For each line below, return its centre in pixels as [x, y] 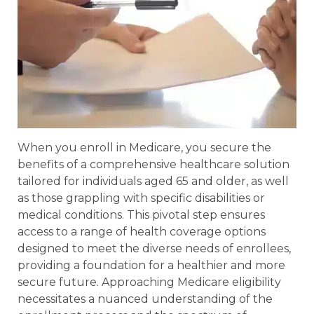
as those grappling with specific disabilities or [141, 198]
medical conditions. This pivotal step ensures [141, 214]
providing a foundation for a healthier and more [151, 265]
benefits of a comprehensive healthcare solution [153, 164]
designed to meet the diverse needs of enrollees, [154, 248]
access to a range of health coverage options [142, 231]
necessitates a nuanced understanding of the [145, 299]
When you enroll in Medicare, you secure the [144, 147]
